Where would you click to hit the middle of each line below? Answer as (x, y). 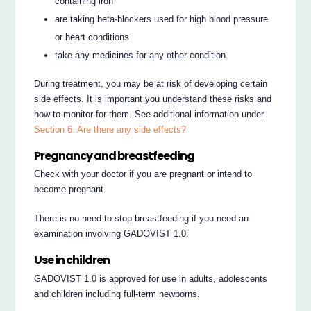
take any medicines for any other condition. (142, 56)
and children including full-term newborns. (117, 294)
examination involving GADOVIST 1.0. (112, 234)
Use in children (72, 260)
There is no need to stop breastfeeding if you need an (142, 219)
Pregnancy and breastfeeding (115, 155)
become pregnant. (70, 190)
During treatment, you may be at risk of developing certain (151, 84)
